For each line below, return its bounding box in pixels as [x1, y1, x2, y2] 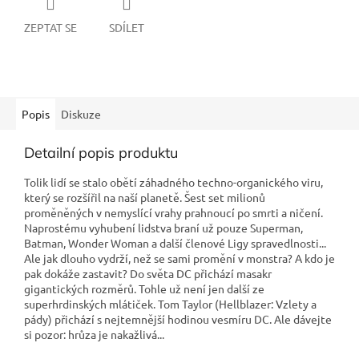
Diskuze [61, 106, 101, 121]
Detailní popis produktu [24, 143, 178, 162]
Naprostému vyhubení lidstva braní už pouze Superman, [24, 220, 303, 235]
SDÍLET [109, 19, 144, 34]
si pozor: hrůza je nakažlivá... [24, 326, 164, 341]
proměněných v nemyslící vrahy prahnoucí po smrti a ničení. [24, 204, 323, 220]
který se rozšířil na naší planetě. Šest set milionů [24, 189, 265, 204]
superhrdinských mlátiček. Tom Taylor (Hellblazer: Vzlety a [24, 296, 317, 311]
